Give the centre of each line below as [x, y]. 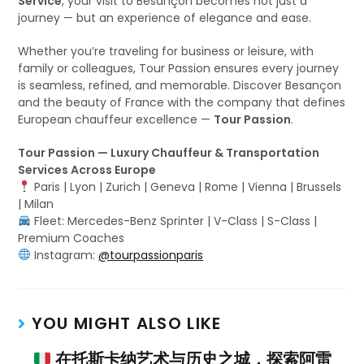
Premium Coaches [71, 238]
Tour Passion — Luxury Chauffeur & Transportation [169, 153]
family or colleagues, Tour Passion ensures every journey [179, 68]
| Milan [36, 204]
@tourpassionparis [151, 255]
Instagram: [65, 255]
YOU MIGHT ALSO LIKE [126, 323]
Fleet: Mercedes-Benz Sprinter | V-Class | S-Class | [174, 221]
